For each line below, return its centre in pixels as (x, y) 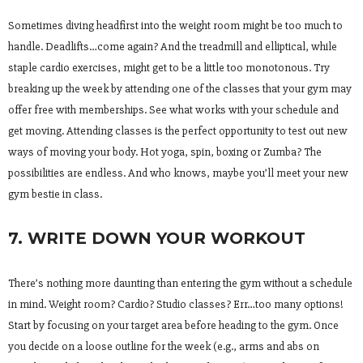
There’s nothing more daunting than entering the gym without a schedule (180, 283)
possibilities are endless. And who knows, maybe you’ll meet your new (178, 173)
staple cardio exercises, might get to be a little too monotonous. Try (169, 67)
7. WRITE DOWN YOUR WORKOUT (157, 238)
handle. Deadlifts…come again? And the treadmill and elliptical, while (173, 46)
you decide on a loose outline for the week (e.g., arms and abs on (164, 346)
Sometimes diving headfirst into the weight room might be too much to (175, 25)
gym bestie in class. (55, 194)
